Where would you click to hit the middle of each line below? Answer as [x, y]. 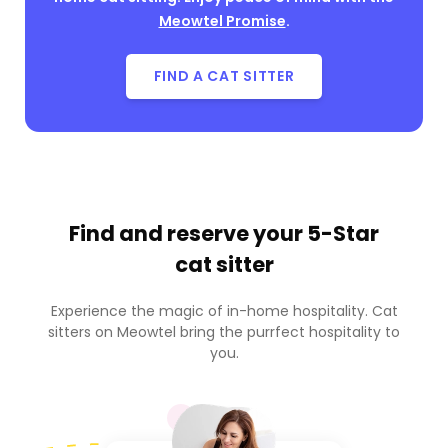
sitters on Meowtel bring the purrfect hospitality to [224, 331]
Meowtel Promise [222, 20]
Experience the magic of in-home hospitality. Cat [224, 310]
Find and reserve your [188, 233]
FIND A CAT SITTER [224, 76]
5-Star [343, 233]
